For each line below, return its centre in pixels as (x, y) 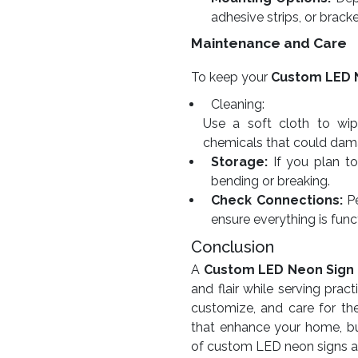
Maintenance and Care (269, 43)
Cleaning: (238, 104)
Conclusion (233, 247)
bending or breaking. (270, 181)
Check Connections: (277, 200)
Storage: (239, 162)
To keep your (231, 77)
